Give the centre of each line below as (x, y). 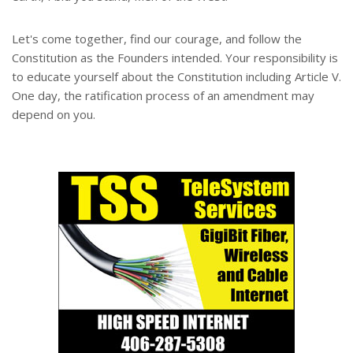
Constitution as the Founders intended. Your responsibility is (175, 58)
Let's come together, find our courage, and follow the (157, 39)
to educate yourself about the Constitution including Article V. (176, 77)
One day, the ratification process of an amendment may (163, 96)
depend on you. (54, 115)
